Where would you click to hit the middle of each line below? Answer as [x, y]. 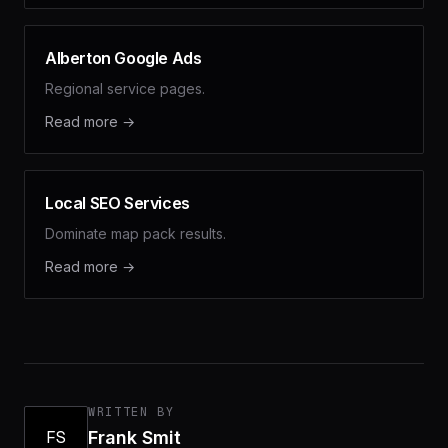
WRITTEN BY [131, 412]
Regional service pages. [125, 88]
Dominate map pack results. [135, 233]
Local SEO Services [117, 203]
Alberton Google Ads [123, 58]
